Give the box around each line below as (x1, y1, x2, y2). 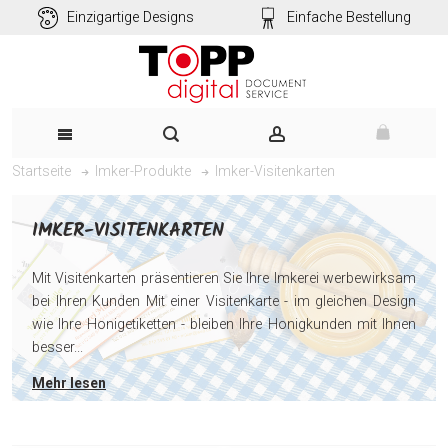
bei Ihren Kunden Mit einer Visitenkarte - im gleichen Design (32, 293, 416, 309)
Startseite (12, 163, 71, 179)
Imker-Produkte (95, 163, 191, 179)
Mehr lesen (32, 375, 106, 391)
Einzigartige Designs (66, 9, 194, 26)
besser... (32, 339, 83, 355)
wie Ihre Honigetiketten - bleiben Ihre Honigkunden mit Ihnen (32, 316, 416, 332)
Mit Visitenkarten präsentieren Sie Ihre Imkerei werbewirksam (32, 270, 416, 286)
